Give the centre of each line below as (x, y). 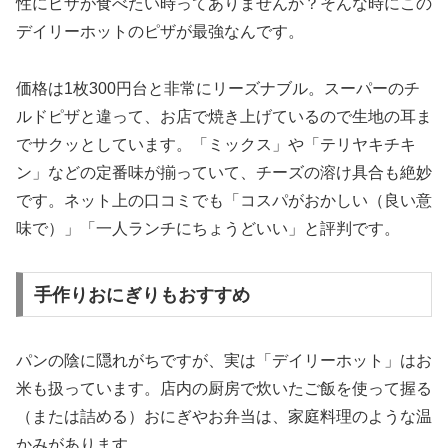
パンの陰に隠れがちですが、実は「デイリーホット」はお (224, 360)
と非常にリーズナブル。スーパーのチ (284, 89)
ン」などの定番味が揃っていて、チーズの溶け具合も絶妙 (224, 173)
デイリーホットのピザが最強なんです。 (160, 32)
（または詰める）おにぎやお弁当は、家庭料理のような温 (224, 416)
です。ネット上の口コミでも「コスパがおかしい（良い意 (224, 201)
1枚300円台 (106, 89)
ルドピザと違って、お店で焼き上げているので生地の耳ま (224, 117)
